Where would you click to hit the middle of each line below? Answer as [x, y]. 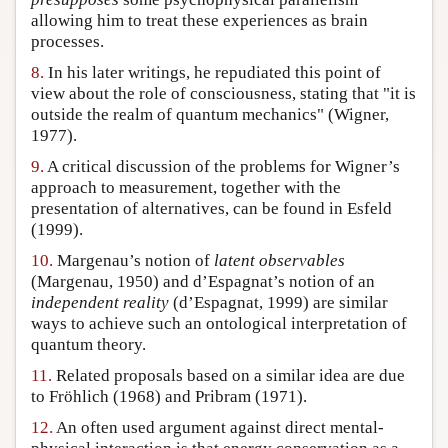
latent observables [279, 261]
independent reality [100, 303]
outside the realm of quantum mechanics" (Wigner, [210, 115]
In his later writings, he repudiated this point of [212, 73]
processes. [67, 42]
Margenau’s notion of [133, 261]
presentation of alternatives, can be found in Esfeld [211, 209]
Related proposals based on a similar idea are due [228, 376]
